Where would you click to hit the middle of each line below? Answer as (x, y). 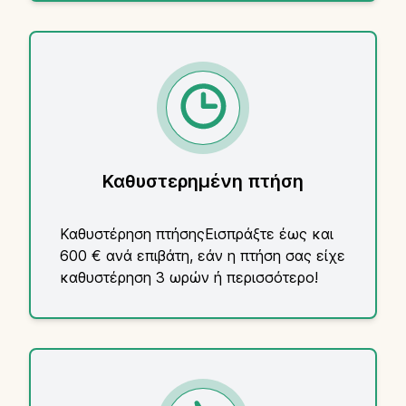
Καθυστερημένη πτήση (203, 181)
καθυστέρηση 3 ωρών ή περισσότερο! (189, 277)
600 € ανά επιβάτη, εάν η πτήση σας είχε (203, 255)
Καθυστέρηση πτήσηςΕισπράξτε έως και (197, 233)
